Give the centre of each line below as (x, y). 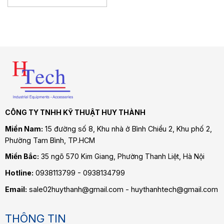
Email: (16, 189)
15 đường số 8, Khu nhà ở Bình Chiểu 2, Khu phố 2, (128, 129)
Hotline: (19, 173)
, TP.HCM (79, 140)
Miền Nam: (24, 129)
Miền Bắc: (22, 156)
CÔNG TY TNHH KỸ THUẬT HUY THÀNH (75, 112)
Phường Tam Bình (34, 140)
